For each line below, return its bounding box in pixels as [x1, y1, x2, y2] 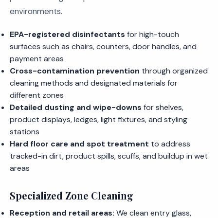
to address [149, 139, 190, 149]
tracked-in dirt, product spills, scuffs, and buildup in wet [10, 151, 208, 161]
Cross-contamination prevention [10, 66, 140, 76]
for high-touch [125, 29, 179, 39]
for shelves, [142, 102, 183, 112]
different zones [10, 90, 64, 100]
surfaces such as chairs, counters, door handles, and [10, 41, 197, 52]
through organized [140, 66, 208, 76]
